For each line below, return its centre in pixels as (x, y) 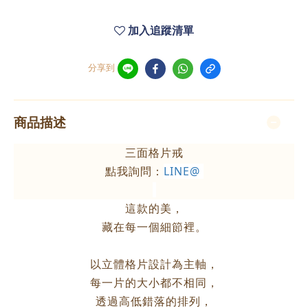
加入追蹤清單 (161, 30)
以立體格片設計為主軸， (154, 264)
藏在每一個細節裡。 (154, 227)
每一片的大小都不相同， (154, 283)
